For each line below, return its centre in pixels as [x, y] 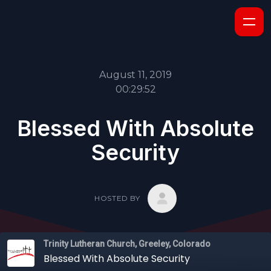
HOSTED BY [117, 198]
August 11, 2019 [135, 75]
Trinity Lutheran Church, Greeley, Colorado [127, 244]
